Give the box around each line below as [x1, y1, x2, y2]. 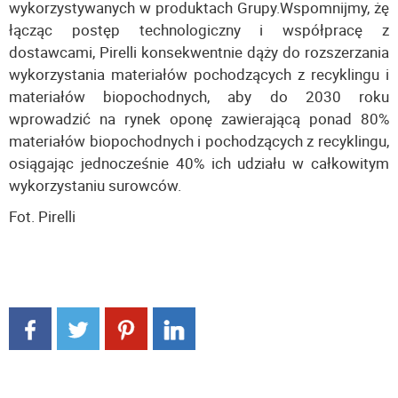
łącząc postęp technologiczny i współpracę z [9, 19, 389, 40]
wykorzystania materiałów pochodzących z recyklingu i [9, 63, 389, 84]
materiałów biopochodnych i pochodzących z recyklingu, [9, 130, 389, 151]
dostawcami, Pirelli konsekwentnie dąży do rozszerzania [9, 41, 389, 62]
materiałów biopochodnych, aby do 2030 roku [9, 85, 389, 107]
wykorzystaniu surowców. [9, 174, 181, 195]
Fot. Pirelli [9, 205, 76, 227]
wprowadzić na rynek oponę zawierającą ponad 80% [9, 107, 389, 129]
